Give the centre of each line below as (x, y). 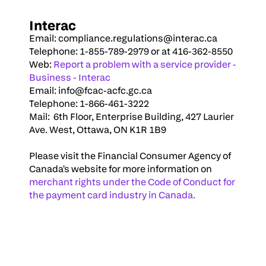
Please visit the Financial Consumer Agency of (130, 156)
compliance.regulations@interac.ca (138, 38)
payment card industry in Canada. (120, 195)
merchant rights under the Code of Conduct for (132, 182)
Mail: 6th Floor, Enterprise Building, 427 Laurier (132, 117)
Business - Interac (70, 77)
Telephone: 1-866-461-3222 (89, 104)
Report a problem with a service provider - (145, 64)
